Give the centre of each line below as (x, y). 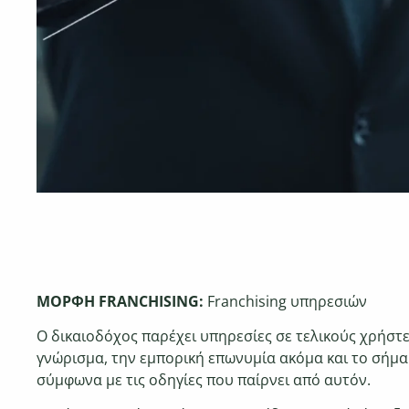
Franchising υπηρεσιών (287, 301)
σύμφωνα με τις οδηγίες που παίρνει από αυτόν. (204, 379)
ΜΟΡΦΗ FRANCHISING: (122, 301)
